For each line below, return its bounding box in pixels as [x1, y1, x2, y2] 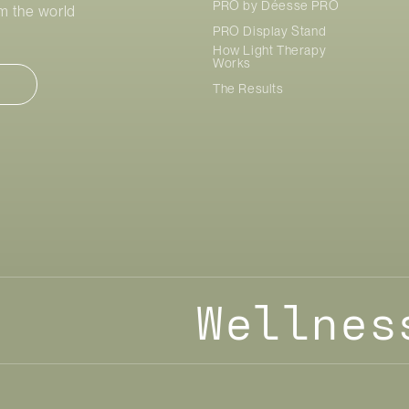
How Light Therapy [213, 42, 327, 58]
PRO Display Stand [213, 23, 327, 38]
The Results [213, 80, 284, 96]
